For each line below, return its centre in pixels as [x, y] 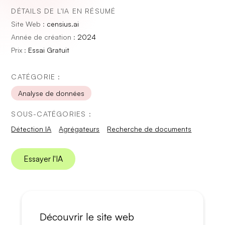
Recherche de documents [149, 129]
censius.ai [63, 24]
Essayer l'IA [43, 159]
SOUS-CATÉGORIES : [51, 114]
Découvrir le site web [87, 217]
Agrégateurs [79, 129]
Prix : [20, 50]
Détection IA [31, 129]
